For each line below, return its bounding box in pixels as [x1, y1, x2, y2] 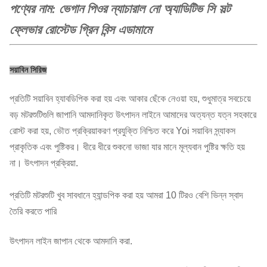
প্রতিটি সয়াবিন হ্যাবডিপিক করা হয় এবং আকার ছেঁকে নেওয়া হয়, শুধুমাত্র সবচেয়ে [10, 94, 251, 104]
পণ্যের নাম [10, 2, 52, 15]
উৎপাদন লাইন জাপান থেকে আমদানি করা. [10, 236, 132, 246]
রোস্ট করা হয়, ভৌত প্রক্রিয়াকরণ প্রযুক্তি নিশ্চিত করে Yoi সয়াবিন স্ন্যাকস [10, 126, 235, 136]
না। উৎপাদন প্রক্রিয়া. [10, 158, 78, 168]
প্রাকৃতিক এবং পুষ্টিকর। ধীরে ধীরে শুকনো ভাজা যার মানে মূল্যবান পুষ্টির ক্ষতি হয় [10, 142, 245, 152]
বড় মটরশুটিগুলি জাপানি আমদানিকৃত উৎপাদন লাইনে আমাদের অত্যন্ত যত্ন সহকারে [10, 110, 256, 120]
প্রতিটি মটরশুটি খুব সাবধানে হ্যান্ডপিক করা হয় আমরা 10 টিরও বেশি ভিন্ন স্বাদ [10, 190, 243, 200]
